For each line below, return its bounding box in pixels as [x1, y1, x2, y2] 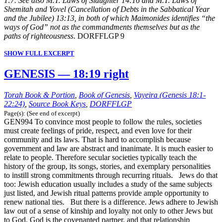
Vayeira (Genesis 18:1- [134, 91, 206, 100]
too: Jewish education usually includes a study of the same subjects [4, 180, 212, 189]
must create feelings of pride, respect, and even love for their [4, 126, 192, 135]
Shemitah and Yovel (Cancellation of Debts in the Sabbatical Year [4, 5, 210, 14]
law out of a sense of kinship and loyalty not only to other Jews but [4, 207, 213, 216]
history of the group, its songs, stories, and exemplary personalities [4, 162, 211, 171]
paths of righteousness [4, 32, 73, 41]
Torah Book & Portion [4, 91, 75, 100]
